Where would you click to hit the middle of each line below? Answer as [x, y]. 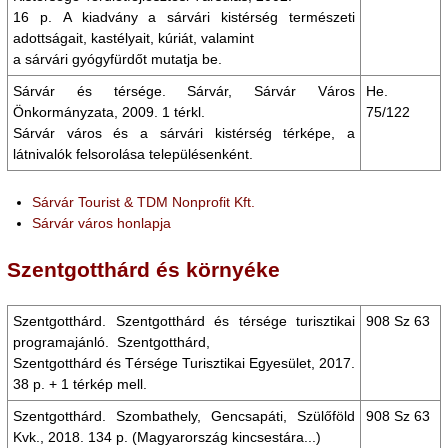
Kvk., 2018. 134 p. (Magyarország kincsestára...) [169, 437]
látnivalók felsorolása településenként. [133, 154]
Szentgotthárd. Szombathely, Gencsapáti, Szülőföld [184, 416]
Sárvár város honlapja [101, 223]
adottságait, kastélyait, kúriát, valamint [133, 38]
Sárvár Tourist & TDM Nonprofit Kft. [143, 202]
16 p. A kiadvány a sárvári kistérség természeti [184, 17]
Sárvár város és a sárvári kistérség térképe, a [184, 133]
